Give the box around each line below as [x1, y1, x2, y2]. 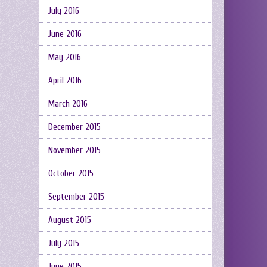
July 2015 [48, 238, 79, 249]
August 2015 [48, 215, 91, 225]
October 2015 [48, 169, 94, 179]
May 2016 [48, 52, 81, 63]
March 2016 [48, 99, 88, 109]
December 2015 [48, 122, 101, 132]
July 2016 [48, 6, 79, 16]
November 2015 [48, 145, 101, 156]
